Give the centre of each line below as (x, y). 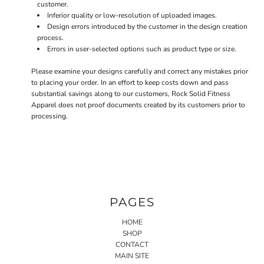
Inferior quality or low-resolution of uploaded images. (132, 15)
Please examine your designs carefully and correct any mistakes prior (140, 71)
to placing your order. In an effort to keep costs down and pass (130, 82)
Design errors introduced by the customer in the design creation (147, 27)
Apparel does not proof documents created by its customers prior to (138, 105)
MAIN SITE (132, 255)
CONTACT (132, 244)
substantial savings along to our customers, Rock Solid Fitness (131, 94)
